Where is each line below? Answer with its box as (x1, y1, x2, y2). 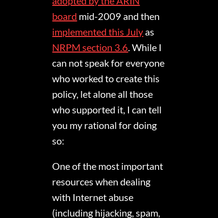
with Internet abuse (52, 191, 134, 203)
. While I (128, 41, 162, 53)
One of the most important (52, 160, 163, 172)
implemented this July (52, 25, 144, 37)
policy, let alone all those (52, 88, 153, 100)
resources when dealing (52, 175, 151, 187)
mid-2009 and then (77, 10, 160, 22)
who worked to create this (52, 72, 160, 84)
